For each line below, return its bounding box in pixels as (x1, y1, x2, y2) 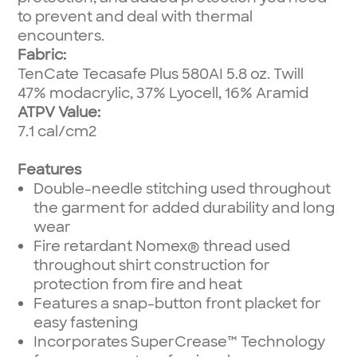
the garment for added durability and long (33, 198, 335, 218)
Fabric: (18, 45, 67, 65)
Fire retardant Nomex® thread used (33, 236, 291, 256)
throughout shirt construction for (33, 255, 271, 275)
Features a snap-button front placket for (33, 293, 322, 313)
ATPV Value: (18, 102, 101, 122)
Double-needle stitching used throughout (33, 178, 331, 198)
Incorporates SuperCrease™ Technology (33, 331, 326, 351)
